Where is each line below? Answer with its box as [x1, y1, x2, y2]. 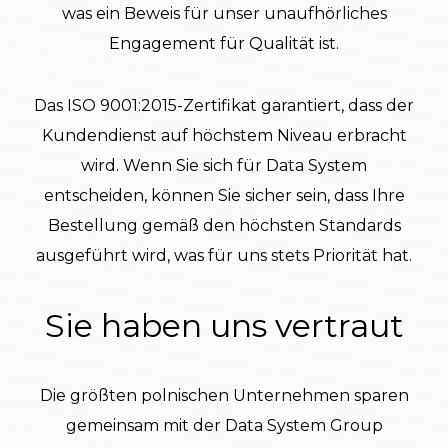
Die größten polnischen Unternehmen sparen [39, 385, 409, 405]
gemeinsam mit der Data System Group [65, 415, 383, 435]
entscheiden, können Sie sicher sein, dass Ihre [43, 185, 405, 205]
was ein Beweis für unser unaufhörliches [61, 3, 387, 23]
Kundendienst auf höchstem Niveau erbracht [41, 125, 407, 145]
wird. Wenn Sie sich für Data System [81, 155, 367, 175]
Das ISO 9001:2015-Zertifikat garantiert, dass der [34, 95, 414, 115]
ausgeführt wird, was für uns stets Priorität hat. [36, 245, 412, 265]
